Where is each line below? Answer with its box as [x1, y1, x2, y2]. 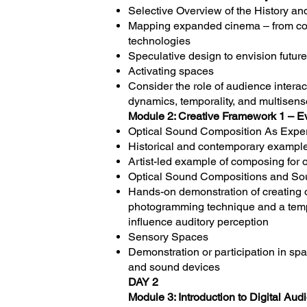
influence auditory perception [128, 215, 269, 228]
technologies [128, 34, 191, 47]
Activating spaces [128, 64, 214, 77]
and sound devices [128, 260, 220, 273]
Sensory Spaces [128, 230, 208, 243]
